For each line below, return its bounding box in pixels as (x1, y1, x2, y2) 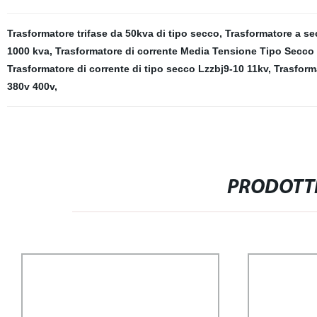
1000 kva (6, 45, 50, 57)
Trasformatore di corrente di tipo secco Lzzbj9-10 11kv (6, 63, 268, 74)
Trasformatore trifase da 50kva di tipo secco (6, 28, 219, 39)
